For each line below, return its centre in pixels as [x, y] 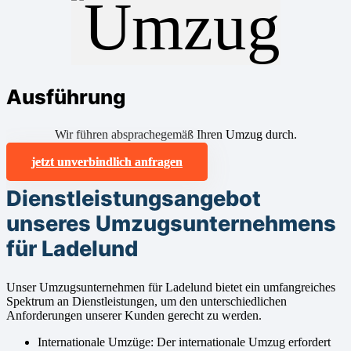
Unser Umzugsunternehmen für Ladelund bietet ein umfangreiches [171, 288]
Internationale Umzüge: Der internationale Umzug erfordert [184, 342]
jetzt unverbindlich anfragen [107, 161]
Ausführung [66, 96]
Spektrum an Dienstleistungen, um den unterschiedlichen [147, 302]
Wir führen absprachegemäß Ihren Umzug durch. [175, 134]
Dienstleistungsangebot [134, 199]
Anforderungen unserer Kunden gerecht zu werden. [134, 316]
